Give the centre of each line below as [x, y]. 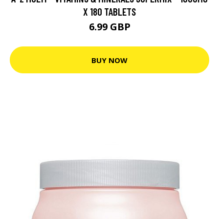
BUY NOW [109, 60]
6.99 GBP [109, 27]
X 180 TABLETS [109, 11]
